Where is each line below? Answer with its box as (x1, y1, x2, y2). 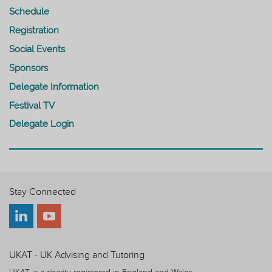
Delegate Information (9, 81, 99, 92)
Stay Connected (9, 186, 76, 198)
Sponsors (9, 62, 48, 73)
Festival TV (9, 100, 55, 111)
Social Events (9, 43, 65, 55)
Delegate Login (9, 118, 74, 129)
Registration (9, 24, 59, 36)
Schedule (9, 5, 49, 17)
